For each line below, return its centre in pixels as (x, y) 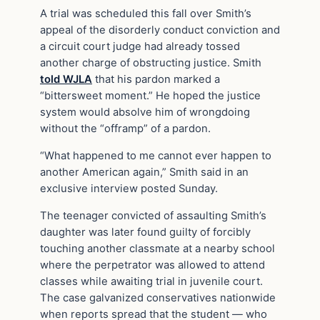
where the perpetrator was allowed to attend (152, 265)
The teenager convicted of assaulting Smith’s (153, 215)
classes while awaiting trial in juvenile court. (151, 281)
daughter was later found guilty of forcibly (145, 232)
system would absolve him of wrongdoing (145, 112)
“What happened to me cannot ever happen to (156, 156)
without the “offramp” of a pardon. (125, 129)
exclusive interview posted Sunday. (129, 189)
